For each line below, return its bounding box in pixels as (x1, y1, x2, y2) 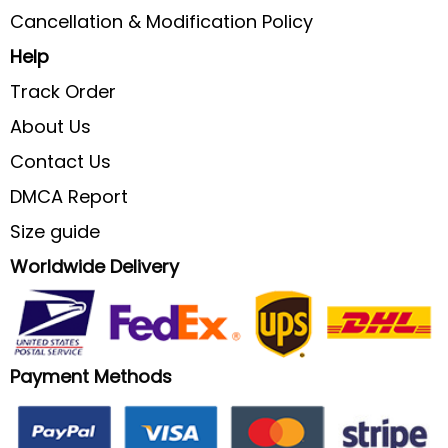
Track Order (10, 78, 116, 104)
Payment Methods (10, 364, 172, 390)
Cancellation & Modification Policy (10, 8, 313, 34)
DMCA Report (10, 183, 128, 209)
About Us (10, 113, 91, 139)
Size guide (10, 218, 100, 244)
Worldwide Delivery (10, 253, 179, 279)
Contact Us (10, 148, 111, 174)
